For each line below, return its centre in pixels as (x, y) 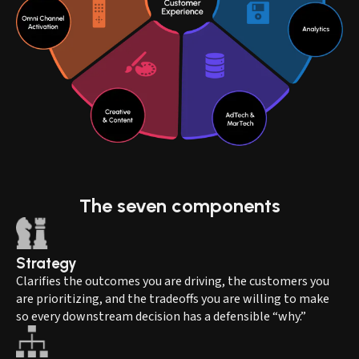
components (226, 205)
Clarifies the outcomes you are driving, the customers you (173, 281)
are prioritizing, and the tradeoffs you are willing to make (173, 298)
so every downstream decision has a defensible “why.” (162, 316)
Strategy (46, 263)
